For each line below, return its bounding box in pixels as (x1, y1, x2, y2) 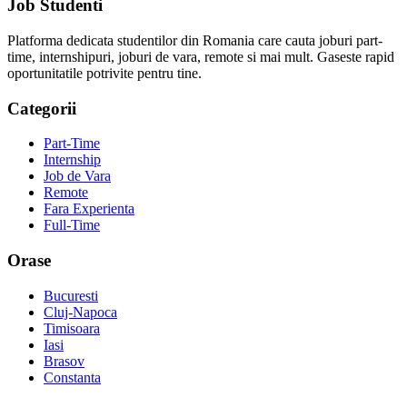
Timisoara (44, 320, 100, 336)
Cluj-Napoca (44, 303, 117, 320)
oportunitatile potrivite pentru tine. (7, 65, 202, 81)
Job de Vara (44, 168, 111, 184)
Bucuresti (44, 287, 98, 303)
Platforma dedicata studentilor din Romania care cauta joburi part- (7, 33, 382, 48)
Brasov (44, 352, 84, 369)
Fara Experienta (44, 201, 134, 217)
